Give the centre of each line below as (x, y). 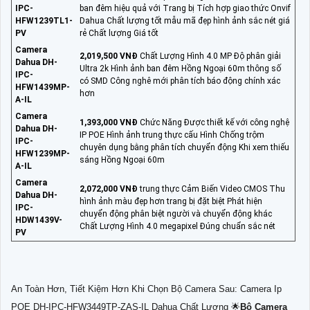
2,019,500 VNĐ (109, 56)
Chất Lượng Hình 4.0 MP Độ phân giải (209, 56)
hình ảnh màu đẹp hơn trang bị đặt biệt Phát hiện (171, 202)
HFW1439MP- (43, 88)
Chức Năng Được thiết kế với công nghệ (213, 123)
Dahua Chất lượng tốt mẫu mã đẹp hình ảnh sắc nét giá (185, 21)
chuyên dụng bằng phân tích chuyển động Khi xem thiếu (184, 148)
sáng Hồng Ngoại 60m (122, 160)
